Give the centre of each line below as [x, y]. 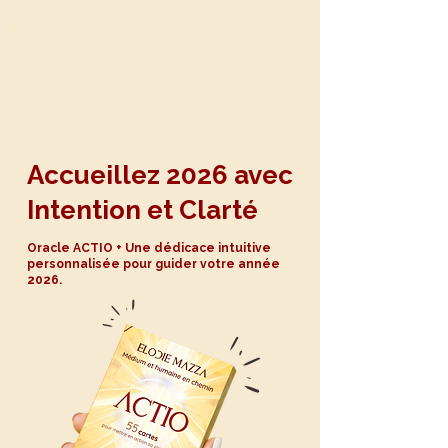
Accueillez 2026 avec [160, 175]
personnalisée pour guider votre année [153, 264]
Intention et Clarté [142, 210]
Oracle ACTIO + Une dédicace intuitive [149, 248]
